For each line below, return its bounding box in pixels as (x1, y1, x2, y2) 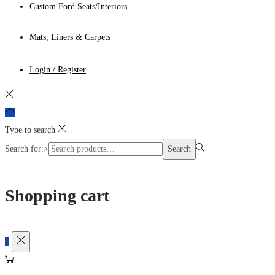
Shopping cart (5, 185, 109, 205)
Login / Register (29, 65, 86, 75)
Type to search (5, 125, 55, 135)
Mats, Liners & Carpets (29, 33, 110, 42)
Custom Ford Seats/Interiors (29, 2, 127, 12)
